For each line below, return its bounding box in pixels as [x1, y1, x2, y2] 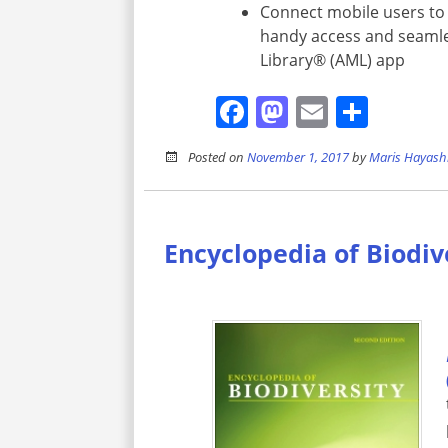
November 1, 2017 [247, 147, 350, 166]
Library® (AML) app [260, 48, 406, 71]
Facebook [248, 89, 392, 133]
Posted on [188, 147, 248, 166]
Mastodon [288, 89, 440, 133]
